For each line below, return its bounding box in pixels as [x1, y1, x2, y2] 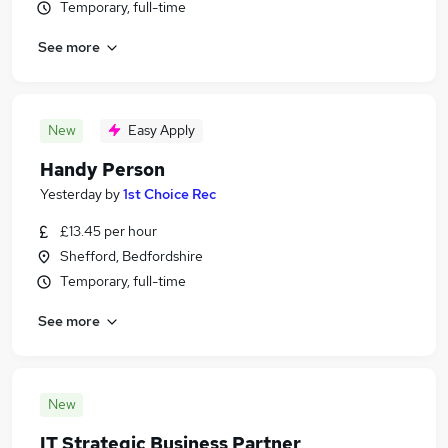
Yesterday [40, 185, 102, 203]
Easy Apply [128, 121, 195, 139]
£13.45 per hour [60, 222, 157, 240]
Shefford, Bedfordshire [60, 247, 203, 265]
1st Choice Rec [123, 185, 216, 203]
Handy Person [40, 158, 165, 181]
